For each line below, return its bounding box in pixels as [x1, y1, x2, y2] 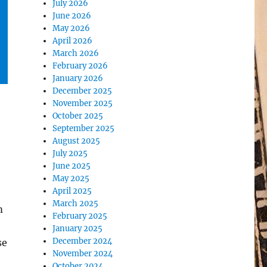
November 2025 [52, 98, 113, 108]
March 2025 [52, 198, 99, 209]
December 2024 [52, 236, 113, 246]
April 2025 [52, 186, 92, 196]
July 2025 [52, 148, 88, 159]
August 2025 [52, 136, 101, 146]
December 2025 [52, 86, 113, 96]
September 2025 [52, 123, 115, 133]
